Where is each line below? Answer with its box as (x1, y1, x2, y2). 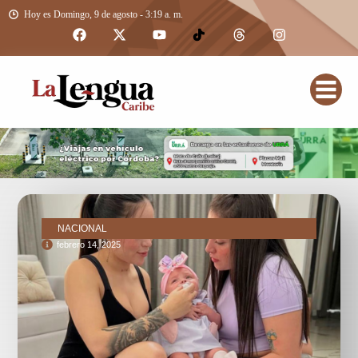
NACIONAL (58, 222, 108, 234)
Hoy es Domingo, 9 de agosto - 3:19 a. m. (24, 9, 183, 20)
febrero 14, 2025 (57, 239, 121, 249)
